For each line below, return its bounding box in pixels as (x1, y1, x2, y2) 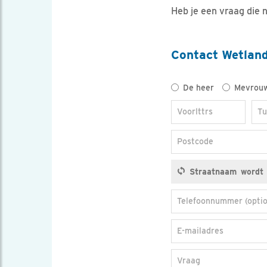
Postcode (177, 136, 213, 147)
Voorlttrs (177, 107, 213, 117)
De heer (183, 83, 214, 92)
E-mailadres (177, 226, 223, 236)
